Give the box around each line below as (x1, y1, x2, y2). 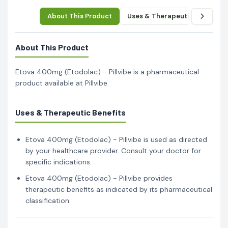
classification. (25, 195, 71, 205)
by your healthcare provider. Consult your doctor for (25, 146, 201, 155)
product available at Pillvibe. (15, 78, 109, 88)
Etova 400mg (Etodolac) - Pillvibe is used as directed (25, 134, 207, 144)
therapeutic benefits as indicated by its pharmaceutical (25, 184, 212, 194)
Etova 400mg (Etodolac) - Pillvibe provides (25, 173, 173, 183)
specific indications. (25, 157, 92, 166)
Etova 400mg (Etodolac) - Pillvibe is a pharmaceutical (15, 67, 199, 76)
